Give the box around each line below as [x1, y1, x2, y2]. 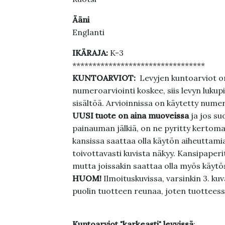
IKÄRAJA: [72, 48, 110, 58]
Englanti [72, 27, 106, 37]
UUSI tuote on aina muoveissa [72, 110, 191, 121]
